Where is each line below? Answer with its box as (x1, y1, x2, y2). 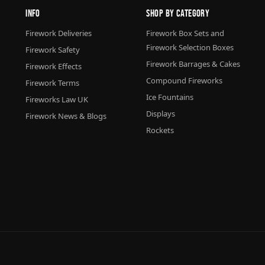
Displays (146, 108, 176, 119)
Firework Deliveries (25, 27, 92, 38)
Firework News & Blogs (25, 110, 107, 121)
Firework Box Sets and (146, 27, 225, 38)
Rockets (146, 124, 174, 135)
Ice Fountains (146, 91, 194, 102)
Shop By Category (146, 7, 210, 19)
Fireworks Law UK (25, 93, 89, 105)
